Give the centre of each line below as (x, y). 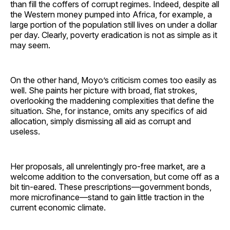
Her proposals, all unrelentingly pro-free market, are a (108, 166)
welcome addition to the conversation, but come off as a (115, 176)
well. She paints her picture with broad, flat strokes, (104, 90)
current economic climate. (58, 207)
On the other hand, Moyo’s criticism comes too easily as (113, 80)
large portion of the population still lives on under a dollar (114, 24)
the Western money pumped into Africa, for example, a (111, 14)
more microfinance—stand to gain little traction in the (107, 197)
